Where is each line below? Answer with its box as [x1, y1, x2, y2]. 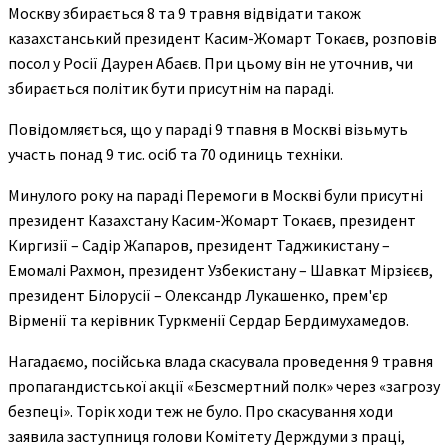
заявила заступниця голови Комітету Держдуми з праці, [8, 425, 405, 446]
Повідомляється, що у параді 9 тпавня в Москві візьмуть [8, 118, 408, 139]
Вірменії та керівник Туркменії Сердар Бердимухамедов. [8, 309, 409, 330]
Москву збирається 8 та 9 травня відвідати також [8, 2, 361, 23]
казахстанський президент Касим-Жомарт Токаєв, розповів [8, 27, 437, 48]
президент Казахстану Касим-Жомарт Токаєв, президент [8, 209, 416, 230]
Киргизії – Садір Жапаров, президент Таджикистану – [8, 234, 390, 255]
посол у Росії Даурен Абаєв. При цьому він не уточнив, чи [8, 52, 413, 73]
